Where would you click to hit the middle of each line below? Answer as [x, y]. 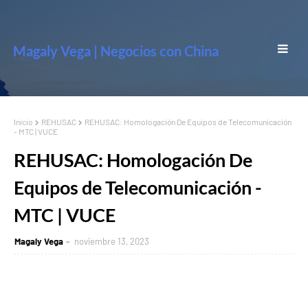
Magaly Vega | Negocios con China [116, 51]
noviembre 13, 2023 [112, 241]
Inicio [23, 122]
